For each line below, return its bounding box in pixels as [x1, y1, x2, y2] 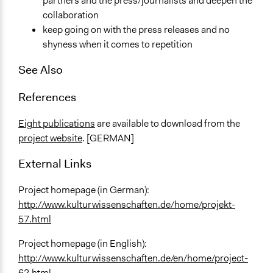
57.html [18, 213, 51, 226]
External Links [18, 155, 91, 171]
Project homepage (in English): [18, 237, 147, 250]
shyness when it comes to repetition [43, 37, 193, 51]
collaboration [43, 8, 99, 21]
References [18, 88, 76, 105]
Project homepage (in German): [18, 183, 149, 197]
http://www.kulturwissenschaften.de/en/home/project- [18, 252, 248, 265]
